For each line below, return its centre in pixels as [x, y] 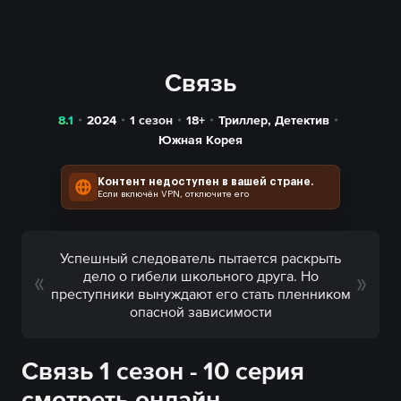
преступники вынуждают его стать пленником [200, 294]
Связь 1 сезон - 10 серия [163, 371]
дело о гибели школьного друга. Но [200, 276]
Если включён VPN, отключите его [173, 194]
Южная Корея [200, 140]
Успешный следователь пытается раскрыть [200, 258]
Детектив [303, 120]
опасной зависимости [200, 311]
